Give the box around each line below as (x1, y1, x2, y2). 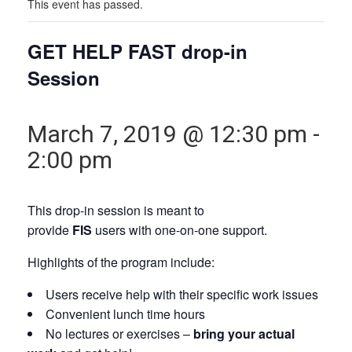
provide (27, 220, 72, 239)
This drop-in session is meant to (27, 200, 204, 219)
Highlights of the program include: (27, 252, 214, 271)
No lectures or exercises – (46, 324, 193, 343)
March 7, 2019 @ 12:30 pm (27, 119, 307, 148)
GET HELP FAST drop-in (27, 37, 247, 64)
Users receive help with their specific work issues (46, 284, 318, 303)
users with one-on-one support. (95, 220, 267, 239)
